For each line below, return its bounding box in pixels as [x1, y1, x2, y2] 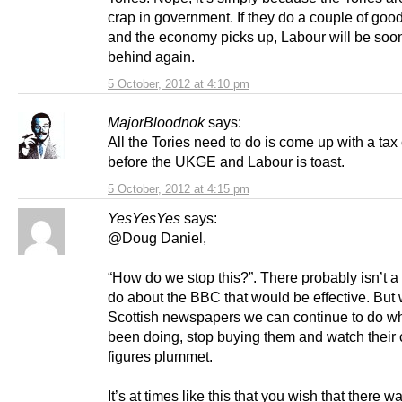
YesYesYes [108, 210, 180, 227]
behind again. [108, 48, 195, 66]
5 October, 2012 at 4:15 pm [108, 182, 249, 197]
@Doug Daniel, [108, 230, 206, 247]
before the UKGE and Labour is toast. [108, 153, 345, 170]
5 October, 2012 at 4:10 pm [108, 77, 249, 92]
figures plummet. [108, 348, 213, 365]
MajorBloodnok [108, 114, 205, 131]
